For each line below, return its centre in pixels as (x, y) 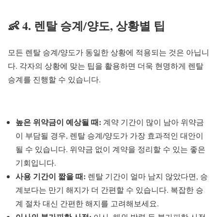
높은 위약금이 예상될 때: (58, 122)
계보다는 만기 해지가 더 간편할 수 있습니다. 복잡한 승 (109, 190)
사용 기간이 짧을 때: (51, 176)
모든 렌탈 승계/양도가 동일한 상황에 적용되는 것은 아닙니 (108, 52)
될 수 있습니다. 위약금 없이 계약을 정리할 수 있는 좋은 (110, 149)
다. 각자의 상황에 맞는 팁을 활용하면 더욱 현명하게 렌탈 (106, 66)
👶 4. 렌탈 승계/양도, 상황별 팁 (86, 26)
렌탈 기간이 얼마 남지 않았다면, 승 (147, 176)
